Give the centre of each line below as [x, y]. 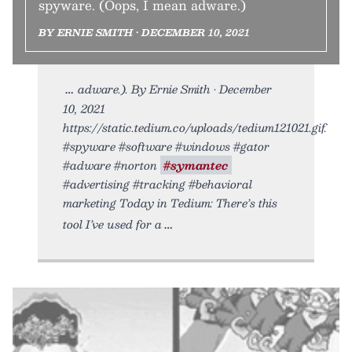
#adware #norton [112, 165]
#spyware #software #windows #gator [166, 146]
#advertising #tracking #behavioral [158, 183]
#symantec [196, 165]
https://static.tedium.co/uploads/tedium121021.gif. [195, 127]
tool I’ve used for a [112, 224]
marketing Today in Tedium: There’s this [170, 202]
